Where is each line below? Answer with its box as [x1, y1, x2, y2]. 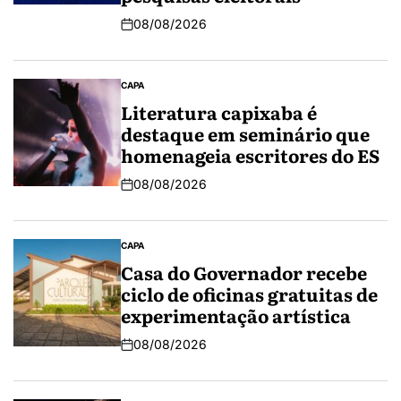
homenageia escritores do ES [121, 141, 380, 169]
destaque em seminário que [121, 120, 370, 148]
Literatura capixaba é [121, 98, 317, 126]
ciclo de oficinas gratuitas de [121, 280, 378, 308]
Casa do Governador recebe [121, 259, 367, 286]
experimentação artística [121, 302, 351, 329]
